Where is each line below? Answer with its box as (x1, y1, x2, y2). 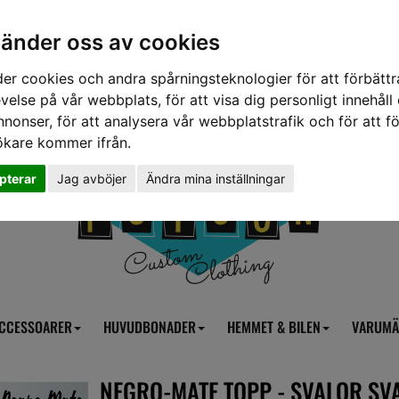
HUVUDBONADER (103, 316, 196, 338)
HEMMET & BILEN (227, 316, 321, 338)
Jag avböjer (56, 170, 126, 186)
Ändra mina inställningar (146, 170, 285, 186)
